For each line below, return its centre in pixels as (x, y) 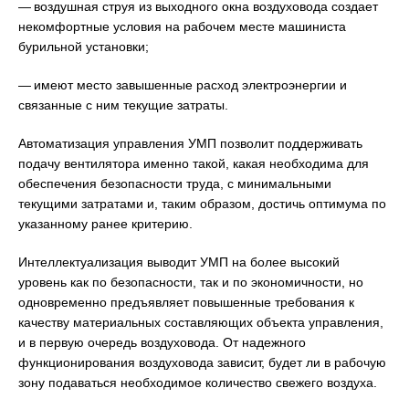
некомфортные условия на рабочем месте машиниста (182, 27)
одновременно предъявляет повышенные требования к (186, 303)
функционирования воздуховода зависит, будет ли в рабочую (202, 363)
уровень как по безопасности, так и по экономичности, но (191, 283)
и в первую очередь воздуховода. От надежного (162, 343)
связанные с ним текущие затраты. (123, 105)
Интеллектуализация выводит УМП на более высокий (179, 262)
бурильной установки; (84, 47)
